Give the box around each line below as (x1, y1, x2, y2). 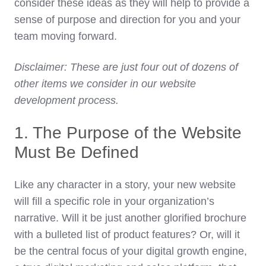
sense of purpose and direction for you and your (14, 14, 240, 26)
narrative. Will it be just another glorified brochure (14, 212, 246, 224)
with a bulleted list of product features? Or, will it (14, 229, 240, 241)
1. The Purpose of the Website (14, 123, 242, 142)
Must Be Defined (14, 143, 159, 162)
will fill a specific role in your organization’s (14, 195, 214, 208)
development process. (14, 94, 119, 107)
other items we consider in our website (14, 78, 196, 90)
